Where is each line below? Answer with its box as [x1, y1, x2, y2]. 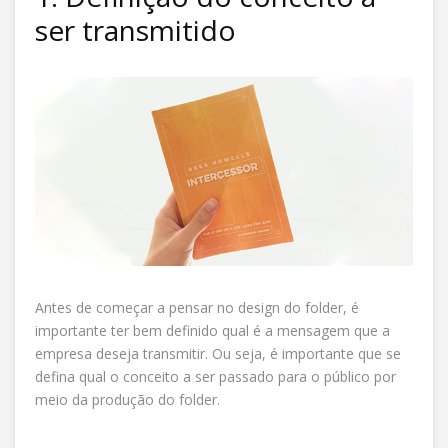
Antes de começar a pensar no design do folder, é [35, 297, 359, 317]
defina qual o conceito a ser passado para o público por [35, 366, 396, 386]
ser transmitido [35, 10, 236, 49]
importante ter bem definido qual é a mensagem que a [35, 320, 390, 340]
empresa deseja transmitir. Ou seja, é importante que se [35, 343, 401, 363]
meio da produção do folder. [35, 389, 220, 409]
